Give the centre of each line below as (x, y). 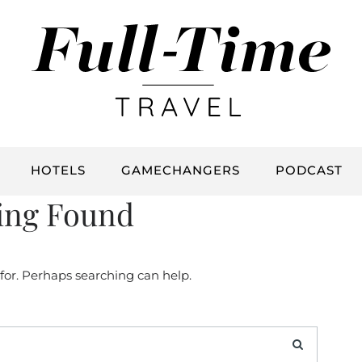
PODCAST (309, 170)
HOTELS (58, 170)
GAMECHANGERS (181, 170)
